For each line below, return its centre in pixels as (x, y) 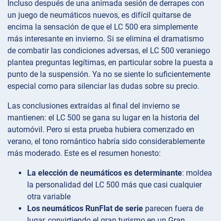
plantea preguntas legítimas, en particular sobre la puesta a (110, 63)
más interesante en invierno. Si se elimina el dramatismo (106, 39)
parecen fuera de (173, 209)
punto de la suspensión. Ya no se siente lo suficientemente (109, 74)
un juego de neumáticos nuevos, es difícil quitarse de (99, 15)
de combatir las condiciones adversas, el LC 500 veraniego (109, 51)
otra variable (49, 197)
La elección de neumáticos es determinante (105, 173)
